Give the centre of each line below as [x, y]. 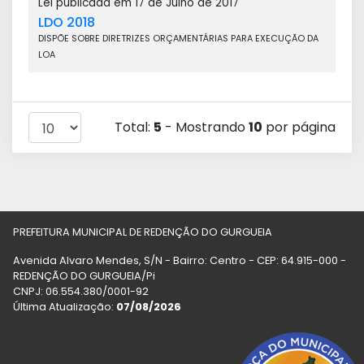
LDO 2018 [67, 22]
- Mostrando [205, 127]
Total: [134, 127]
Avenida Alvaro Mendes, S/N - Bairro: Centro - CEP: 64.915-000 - [180, 260]
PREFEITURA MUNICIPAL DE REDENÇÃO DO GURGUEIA [143, 232]
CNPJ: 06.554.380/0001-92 [81, 291]
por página [299, 127]
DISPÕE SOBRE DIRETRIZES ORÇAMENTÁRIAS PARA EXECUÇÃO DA [178, 39]
